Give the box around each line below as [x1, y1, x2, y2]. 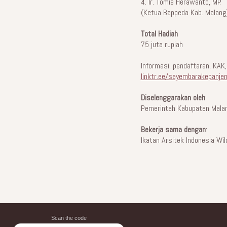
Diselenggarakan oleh [140, 92, 205, 103]
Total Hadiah [140, 28, 178, 40]
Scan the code [51, 215, 87, 221]
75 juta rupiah [140, 39, 183, 50]
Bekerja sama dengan [140, 124, 206, 135]
